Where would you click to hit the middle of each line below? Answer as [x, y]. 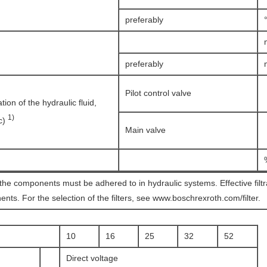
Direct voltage [92, 258]
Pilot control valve [158, 93]
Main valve [145, 130]
